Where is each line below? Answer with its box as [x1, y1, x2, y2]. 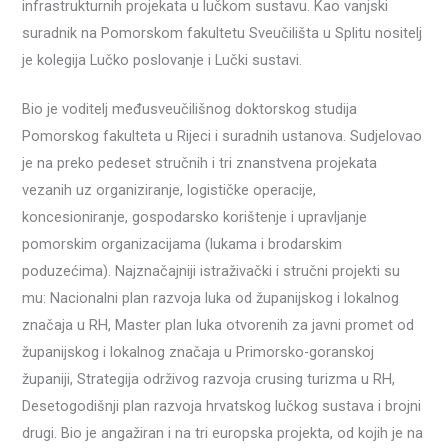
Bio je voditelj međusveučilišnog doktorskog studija [22, 100, 358, 119]
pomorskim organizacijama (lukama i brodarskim [22, 235, 343, 254]
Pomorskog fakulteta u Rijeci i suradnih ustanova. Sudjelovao [22, 127, 423, 146]
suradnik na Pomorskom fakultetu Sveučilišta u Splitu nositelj [22, 24, 423, 43]
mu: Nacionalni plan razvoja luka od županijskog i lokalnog [22, 289, 400, 308]
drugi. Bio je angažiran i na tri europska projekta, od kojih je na [22, 424, 424, 443]
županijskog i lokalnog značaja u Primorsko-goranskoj [22, 343, 375, 362]
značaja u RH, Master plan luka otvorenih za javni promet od [22, 316, 415, 335]
